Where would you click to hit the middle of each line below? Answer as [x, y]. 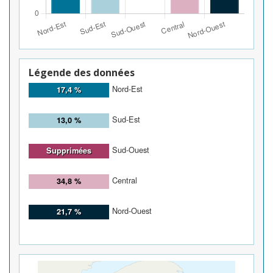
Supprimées [69, 151]
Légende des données [82, 72]
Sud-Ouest [131, 149]
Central [125, 180]
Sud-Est [126, 119]
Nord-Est [127, 88]
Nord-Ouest [132, 210]
